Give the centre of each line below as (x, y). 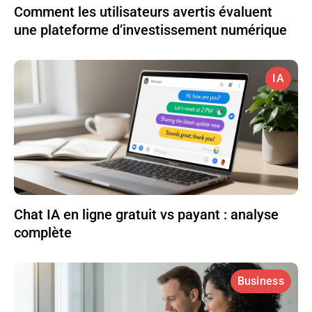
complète (43, 233)
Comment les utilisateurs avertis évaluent (143, 12)
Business (260, 281)
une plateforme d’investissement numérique (150, 30)
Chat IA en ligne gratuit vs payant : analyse (146, 215)
